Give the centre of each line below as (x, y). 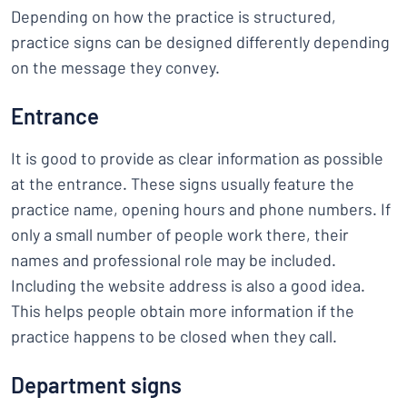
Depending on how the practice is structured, (174, 16)
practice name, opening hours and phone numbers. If (201, 209)
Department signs (96, 385)
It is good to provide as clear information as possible (197, 158)
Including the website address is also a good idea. (188, 285)
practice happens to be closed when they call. (176, 336)
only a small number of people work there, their (180, 234)
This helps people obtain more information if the (183, 311)
